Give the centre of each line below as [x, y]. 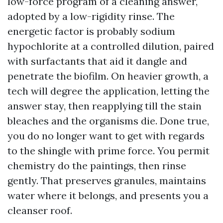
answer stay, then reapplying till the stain [105, 106]
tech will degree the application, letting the [109, 91]
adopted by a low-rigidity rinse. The [91, 16]
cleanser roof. [40, 210]
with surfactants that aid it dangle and [97, 61]
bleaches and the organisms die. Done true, [108, 121]
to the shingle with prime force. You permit [109, 151]
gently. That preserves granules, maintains [107, 180]
